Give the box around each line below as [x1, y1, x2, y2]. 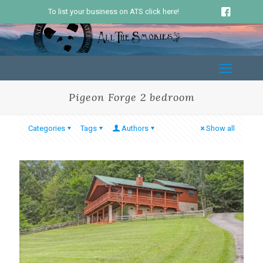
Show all [206, 124, 235, 133]
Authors [122, 124, 149, 133]
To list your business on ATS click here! [48, 7, 179, 16]
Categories [28, 124, 65, 133]
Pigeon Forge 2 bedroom [68, 90, 195, 104]
